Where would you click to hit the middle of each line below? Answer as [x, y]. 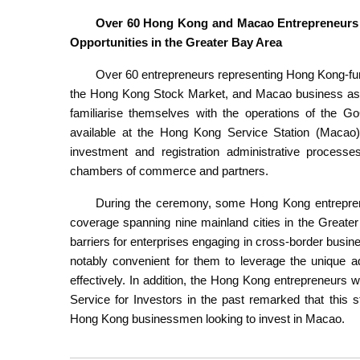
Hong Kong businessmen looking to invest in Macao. [207, 319]
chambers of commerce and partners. [169, 171]
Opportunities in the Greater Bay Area [176, 43]
